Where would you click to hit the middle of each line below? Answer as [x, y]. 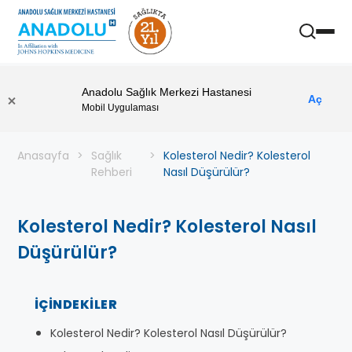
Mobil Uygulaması [120, 107]
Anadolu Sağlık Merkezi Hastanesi [167, 92]
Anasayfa [43, 156]
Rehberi [112, 172]
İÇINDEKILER [76, 304]
